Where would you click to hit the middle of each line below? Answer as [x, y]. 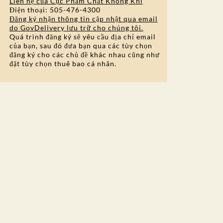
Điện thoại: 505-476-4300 [55, 10]
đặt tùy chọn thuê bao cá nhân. [63, 63]
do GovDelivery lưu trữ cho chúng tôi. [76, 28]
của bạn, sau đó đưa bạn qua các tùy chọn [81, 46]
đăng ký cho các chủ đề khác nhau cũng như [84, 55]
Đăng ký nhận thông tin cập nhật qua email [83, 19]
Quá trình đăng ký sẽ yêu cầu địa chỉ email [82, 37]
